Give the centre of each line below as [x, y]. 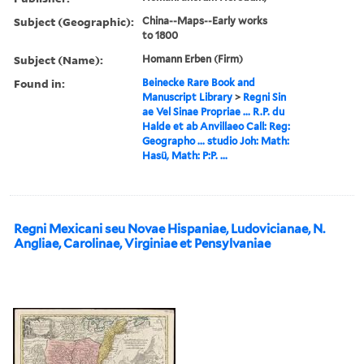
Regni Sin [265, 97]
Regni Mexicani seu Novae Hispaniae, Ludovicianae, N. [169, 229]
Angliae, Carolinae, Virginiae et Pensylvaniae [142, 243]
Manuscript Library [188, 97]
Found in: [39, 83]
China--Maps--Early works [205, 20]
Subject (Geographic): [74, 21]
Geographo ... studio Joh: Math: [216, 141]
